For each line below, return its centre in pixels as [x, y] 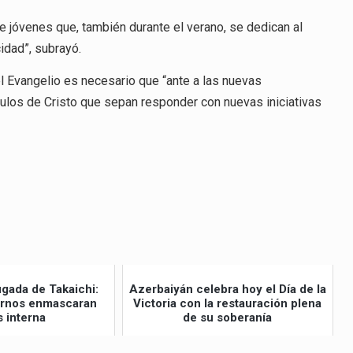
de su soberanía [228, 317]
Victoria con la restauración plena [228, 303]
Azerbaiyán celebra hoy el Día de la [227, 289]
